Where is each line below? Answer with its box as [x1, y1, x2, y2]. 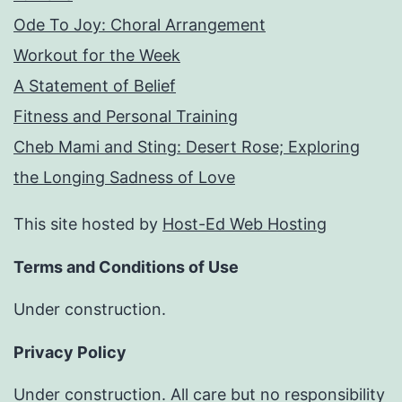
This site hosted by [13, 214, 162, 234]
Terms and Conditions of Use [13, 258, 239, 277]
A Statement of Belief [13, 76, 176, 96]
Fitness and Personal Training [13, 107, 238, 127]
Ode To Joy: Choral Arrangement [13, 15, 266, 35]
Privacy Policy [13, 343, 127, 363]
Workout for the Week [13, 46, 180, 66]
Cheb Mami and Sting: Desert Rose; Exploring [13, 137, 360, 157]
